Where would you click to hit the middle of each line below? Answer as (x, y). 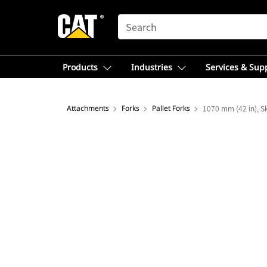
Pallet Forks (171, 108)
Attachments (88, 108)
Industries (152, 67)
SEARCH (135, 20)
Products (80, 67)
